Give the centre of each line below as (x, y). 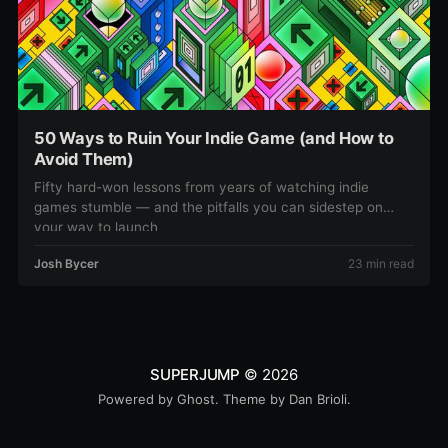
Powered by (137, 399)
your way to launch (95, 227)
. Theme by (251, 399)
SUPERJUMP (195, 375)
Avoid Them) (84, 159)
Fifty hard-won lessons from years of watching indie (201, 187)
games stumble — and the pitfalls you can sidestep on (208, 207)
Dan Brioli (317, 399)
